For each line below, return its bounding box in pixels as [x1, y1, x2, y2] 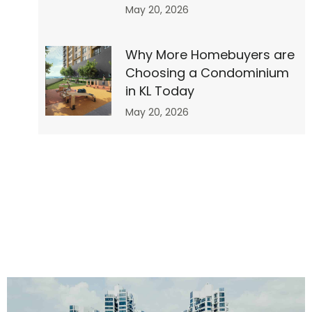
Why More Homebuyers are [125, 46, 295, 64]
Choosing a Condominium [125, 64, 289, 82]
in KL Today [125, 82, 194, 100]
